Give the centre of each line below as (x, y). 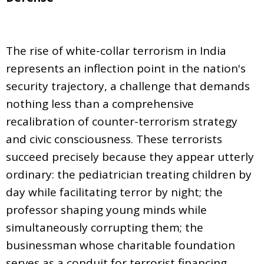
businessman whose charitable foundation (121, 245)
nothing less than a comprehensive (100, 103)
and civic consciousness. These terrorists (114, 139)
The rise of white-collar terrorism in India (116, 50)
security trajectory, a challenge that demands (128, 86)
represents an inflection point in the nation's (126, 68)
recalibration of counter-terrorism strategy (122, 121)
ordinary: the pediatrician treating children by (129, 174)
